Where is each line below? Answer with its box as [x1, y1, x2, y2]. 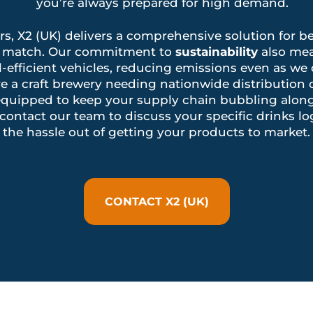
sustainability [175, 45, 258, 59]
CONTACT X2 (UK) [104, 195, 209, 209]
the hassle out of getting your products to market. [3, 125, 310, 140]
